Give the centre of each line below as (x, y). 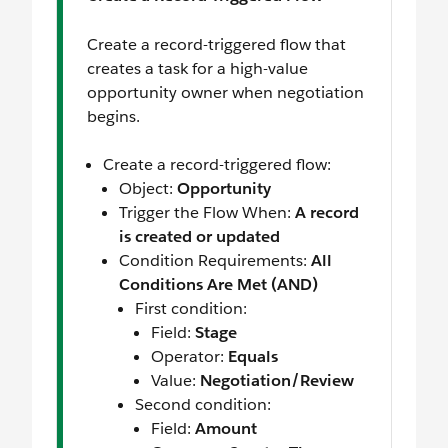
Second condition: (203, 405)
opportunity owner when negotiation (225, 93)
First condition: (191, 309)
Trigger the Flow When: (207, 213)
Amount (226, 429)
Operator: (189, 357)
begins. (113, 117)
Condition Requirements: (215, 261)
